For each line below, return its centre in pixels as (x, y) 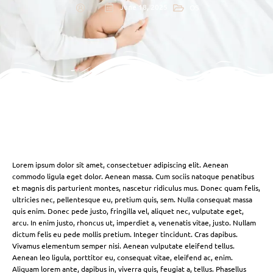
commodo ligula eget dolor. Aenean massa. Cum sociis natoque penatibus (133, 176)
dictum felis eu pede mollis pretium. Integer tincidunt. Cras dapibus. (125, 234)
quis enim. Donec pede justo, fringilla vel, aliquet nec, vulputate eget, (128, 211)
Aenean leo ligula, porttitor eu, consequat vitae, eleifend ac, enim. (122, 257)
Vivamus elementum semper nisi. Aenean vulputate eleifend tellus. (123, 246)
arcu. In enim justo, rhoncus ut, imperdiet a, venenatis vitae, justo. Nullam (134, 223)
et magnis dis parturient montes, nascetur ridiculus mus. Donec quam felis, (136, 188)
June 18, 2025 (144, 7)
